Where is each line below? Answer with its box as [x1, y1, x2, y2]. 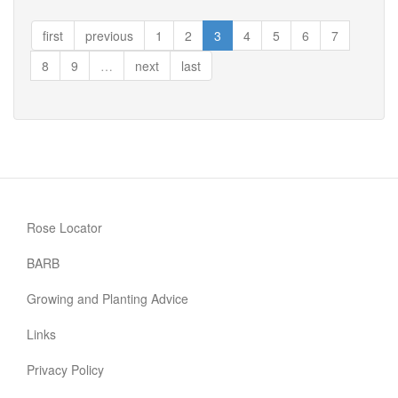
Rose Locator [27, 219, 102, 236]
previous [85, 27, 133, 44]
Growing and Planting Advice [27, 290, 188, 307]
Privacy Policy [27, 361, 104, 378]
